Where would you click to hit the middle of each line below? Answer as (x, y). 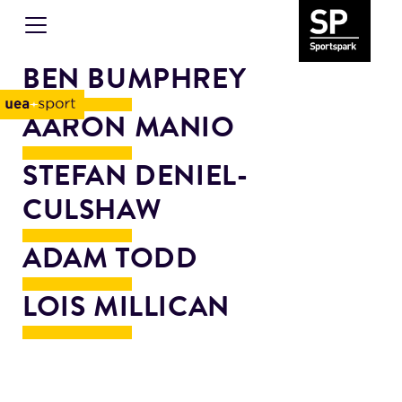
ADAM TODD (110, 260)
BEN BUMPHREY (135, 81)
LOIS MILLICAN (126, 309)
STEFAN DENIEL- (135, 178)
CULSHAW (92, 212)
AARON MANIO (129, 129)
